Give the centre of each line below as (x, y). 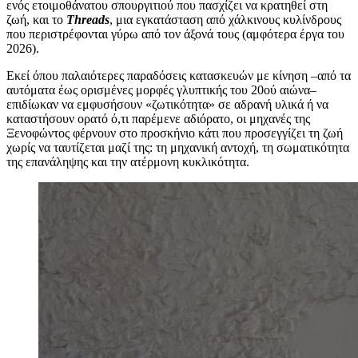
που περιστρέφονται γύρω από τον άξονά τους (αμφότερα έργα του (175, 34)
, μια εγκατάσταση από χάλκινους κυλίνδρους (225, 20)
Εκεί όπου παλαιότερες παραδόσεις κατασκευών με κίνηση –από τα (179, 76)
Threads (88, 20)
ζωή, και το (36, 20)
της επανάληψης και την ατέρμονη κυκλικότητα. (128, 162)
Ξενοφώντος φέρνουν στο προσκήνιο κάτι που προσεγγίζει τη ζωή (175, 133)
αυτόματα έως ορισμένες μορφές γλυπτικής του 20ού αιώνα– (161, 90)
